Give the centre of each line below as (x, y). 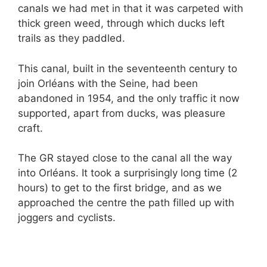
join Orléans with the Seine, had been (108, 83)
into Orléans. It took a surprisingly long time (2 (128, 173)
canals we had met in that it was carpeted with (131, 8)
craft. (30, 128)
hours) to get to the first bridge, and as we (120, 188)
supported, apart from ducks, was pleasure (122, 113)
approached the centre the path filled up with (126, 203)
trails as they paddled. (72, 38)
